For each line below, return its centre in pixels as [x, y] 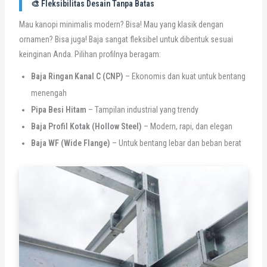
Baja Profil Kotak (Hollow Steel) [86, 126]
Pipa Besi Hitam [58, 109]
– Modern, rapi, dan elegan [187, 126]
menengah [49, 93]
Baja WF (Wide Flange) [70, 143]
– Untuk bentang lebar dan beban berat [176, 143]
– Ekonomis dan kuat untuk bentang [184, 76]
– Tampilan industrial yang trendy [142, 109]
